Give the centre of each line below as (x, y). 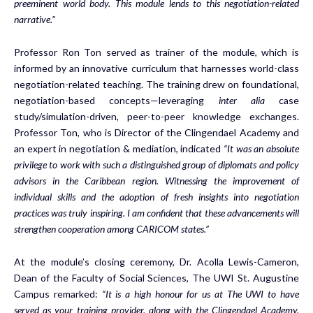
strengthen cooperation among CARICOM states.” (111, 228)
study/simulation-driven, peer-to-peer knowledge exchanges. (156, 116)
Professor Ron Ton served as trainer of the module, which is (156, 52)
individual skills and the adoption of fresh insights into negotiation (156, 196)
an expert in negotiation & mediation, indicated (119, 148)
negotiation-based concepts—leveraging (116, 100)
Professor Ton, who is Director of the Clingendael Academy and (156, 132)
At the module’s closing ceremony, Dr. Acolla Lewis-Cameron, (156, 261)
